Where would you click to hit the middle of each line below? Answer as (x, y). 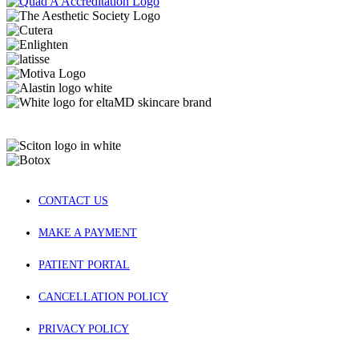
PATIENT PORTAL (84, 264)
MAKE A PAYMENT (88, 232)
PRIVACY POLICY (84, 329)
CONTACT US (73, 200)
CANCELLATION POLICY (103, 296)
